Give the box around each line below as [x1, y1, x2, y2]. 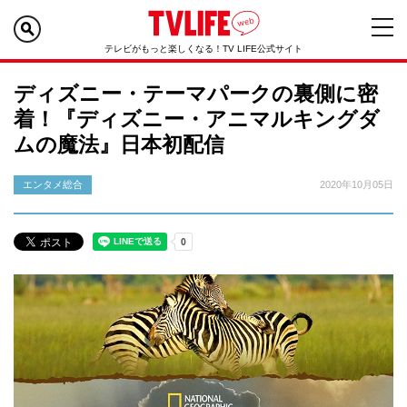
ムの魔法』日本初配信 [14, 133, 224, 156]
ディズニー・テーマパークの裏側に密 [14, 82, 378, 105]
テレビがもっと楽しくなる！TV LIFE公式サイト [104, 44, 303, 54]
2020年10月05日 [320, 179, 393, 190]
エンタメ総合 [23, 179, 83, 190]
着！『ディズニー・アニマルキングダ [14, 107, 380, 131]
